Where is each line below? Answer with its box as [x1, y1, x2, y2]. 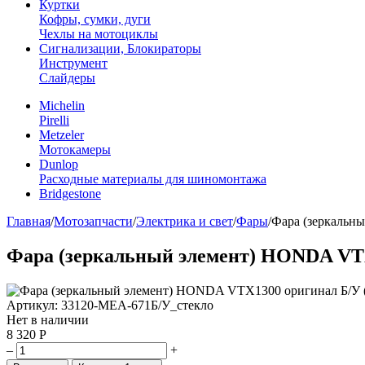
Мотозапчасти [54, 214, 133, 228]
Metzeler [39, 128, 84, 142]
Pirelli [39, 113, 69, 127]
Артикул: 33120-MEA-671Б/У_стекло [7, 297, 213, 312]
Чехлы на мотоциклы [39, 27, 158, 41]
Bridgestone [39, 187, 101, 200]
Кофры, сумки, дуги [39, 12, 151, 26]
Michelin [39, 99, 85, 112]
